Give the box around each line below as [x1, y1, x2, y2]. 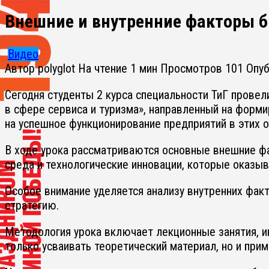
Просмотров [160, 61, 222, 76]
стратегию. [5, 198, 59, 213]
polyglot [38, 61, 75, 76]
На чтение [78, 61, 127, 76]
